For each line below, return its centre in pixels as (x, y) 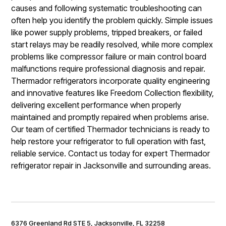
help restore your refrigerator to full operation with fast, (109, 141)
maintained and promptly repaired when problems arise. (110, 117)
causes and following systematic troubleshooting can (107, 8)
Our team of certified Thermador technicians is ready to (111, 129)
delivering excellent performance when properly (96, 105)
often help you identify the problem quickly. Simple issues (112, 20)
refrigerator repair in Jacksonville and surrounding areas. (111, 165)
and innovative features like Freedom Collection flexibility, (113, 93)
